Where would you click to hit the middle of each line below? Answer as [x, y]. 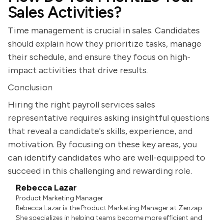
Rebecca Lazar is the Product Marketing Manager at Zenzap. [110, 208]
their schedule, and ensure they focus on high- [99, 57]
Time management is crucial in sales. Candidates [104, 30]
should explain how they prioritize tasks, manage [105, 44]
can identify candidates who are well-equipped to [107, 158]
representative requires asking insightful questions [109, 118]
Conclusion [30, 87]
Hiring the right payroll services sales [82, 105]
